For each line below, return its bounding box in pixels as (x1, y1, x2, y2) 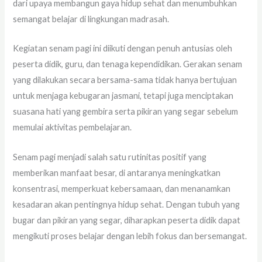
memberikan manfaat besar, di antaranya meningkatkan (13, 167, 221, 178)
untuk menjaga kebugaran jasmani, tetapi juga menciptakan (13, 91, 234, 101)
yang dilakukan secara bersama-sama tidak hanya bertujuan (13, 75, 237, 85)
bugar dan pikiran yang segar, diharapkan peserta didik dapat (13, 215, 241, 225)
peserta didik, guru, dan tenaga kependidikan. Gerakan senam (13, 59, 243, 70)
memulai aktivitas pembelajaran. (13, 122, 132, 133)
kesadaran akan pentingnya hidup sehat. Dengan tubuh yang (13, 199, 240, 209)
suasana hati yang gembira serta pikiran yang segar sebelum (13, 106, 239, 117)
